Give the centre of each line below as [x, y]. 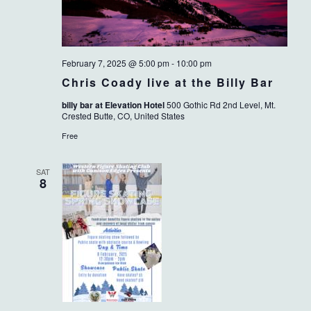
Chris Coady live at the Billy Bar [167, 83]
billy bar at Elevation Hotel [114, 105]
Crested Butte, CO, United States [123, 116]
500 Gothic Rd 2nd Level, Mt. [221, 105]
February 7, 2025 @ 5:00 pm [115, 63]
